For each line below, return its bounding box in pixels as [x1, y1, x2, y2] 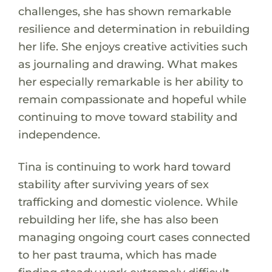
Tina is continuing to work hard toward [18, 159, 231, 174]
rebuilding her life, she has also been [18, 212, 219, 226]
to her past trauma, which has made [18, 247, 217, 262]
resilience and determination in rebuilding [18, 21, 250, 36]
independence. [18, 127, 100, 141]
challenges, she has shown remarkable [18, 4, 231, 18]
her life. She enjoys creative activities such [18, 39, 248, 53]
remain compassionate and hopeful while [18, 92, 246, 106]
